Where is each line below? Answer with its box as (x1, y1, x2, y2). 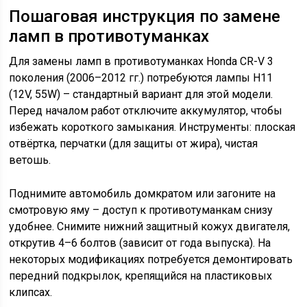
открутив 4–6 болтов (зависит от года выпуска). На (9, 236, 271, 249)
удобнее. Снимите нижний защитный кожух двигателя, (9, 220, 291, 233)
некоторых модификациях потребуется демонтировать (9, 253, 293, 266)
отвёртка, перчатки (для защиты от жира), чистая (9, 137, 258, 150)
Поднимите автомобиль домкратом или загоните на (9, 187, 276, 200)
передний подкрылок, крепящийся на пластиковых (9, 269, 273, 282)
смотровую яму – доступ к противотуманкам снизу (9, 204, 273, 217)
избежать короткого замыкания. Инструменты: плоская (9, 121, 296, 134)
